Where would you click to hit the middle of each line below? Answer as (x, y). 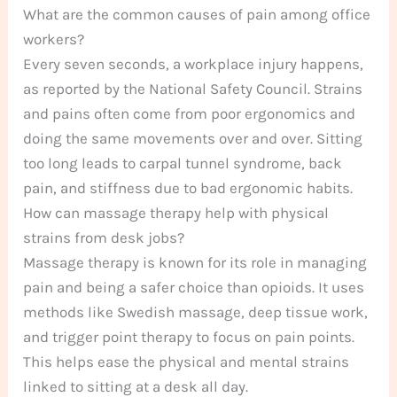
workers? (54, 39)
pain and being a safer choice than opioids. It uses (194, 288)
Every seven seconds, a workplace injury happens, (194, 64)
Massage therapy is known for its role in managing (195, 263)
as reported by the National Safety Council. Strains (193, 89)
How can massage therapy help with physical (176, 213)
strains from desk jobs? (104, 238)
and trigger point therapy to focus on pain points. (189, 337)
